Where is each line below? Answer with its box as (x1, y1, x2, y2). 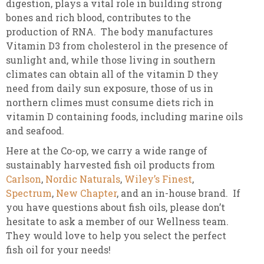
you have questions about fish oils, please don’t (6, 201, 225, 214)
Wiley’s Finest (124, 173, 192, 186)
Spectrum (6, 187, 52, 200)
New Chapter (56, 187, 117, 200)
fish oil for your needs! (6, 243, 179, 256)
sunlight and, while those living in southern (6, 54, 216, 67)
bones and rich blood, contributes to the (6, 11, 191, 24)
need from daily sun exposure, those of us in (6, 82, 213, 95)
